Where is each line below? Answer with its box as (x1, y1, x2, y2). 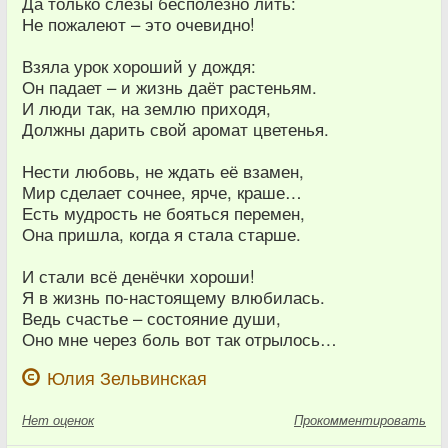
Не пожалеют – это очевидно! (22, 12, 255, 37)
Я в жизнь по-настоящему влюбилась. (22, 285, 325, 310)
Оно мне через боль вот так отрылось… (22, 327, 337, 352)
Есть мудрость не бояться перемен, (22, 201, 305, 226)
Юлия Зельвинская (47, 365, 207, 391)
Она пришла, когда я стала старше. (22, 222, 301, 247)
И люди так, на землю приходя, (22, 96, 271, 121)
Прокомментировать (294, 410, 426, 430)
